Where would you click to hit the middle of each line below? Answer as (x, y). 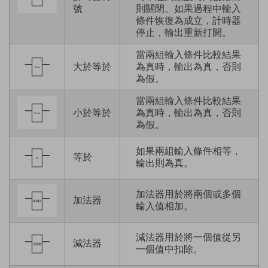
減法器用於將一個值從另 (188, 237)
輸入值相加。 (164, 206)
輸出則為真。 (164, 163)
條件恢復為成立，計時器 (188, 21)
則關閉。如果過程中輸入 (188, 9)
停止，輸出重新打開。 (183, 33)
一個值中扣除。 (169, 249)
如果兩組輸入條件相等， (188, 151)
